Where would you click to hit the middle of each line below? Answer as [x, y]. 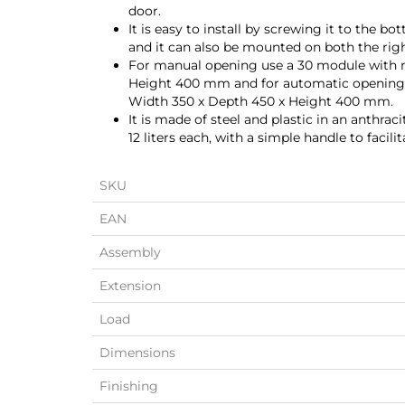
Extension [130, 286]
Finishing [129, 386]
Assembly [130, 252]
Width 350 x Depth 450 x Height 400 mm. [261, 101]
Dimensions [137, 353]
